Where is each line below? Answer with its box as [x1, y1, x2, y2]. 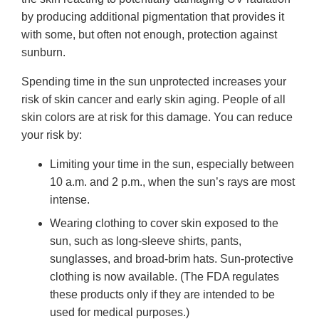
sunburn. [21, 46, 66, 58]
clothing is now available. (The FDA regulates [50, 270, 279, 283]
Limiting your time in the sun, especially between [50, 157, 294, 170]
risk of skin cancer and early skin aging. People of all [21, 93, 286, 105]
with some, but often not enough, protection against [21, 28, 277, 41]
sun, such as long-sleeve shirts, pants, [50, 234, 241, 247]
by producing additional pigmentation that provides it [21, 10, 284, 23]
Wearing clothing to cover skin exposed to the [50, 216, 278, 229]
